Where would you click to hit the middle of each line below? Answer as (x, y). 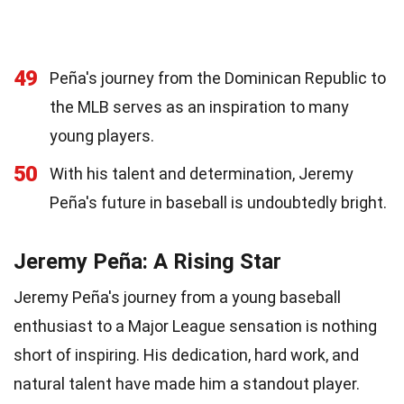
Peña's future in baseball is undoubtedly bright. (218, 202)
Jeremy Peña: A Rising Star (147, 261)
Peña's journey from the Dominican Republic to (218, 78)
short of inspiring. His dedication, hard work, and (186, 354)
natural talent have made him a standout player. (187, 383)
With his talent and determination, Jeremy (202, 173)
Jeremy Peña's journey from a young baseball (177, 297)
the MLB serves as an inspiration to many (199, 106)
